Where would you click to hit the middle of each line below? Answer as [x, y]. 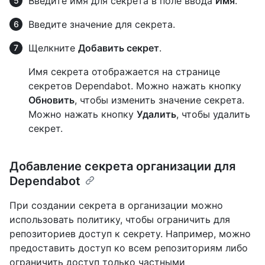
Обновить [51, 100]
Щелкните [53, 48]
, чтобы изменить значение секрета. [159, 100]
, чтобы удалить [213, 114]
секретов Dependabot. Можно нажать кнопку [135, 86]
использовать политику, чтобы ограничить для [120, 220]
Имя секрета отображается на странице [124, 72]
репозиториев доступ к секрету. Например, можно [130, 234]
